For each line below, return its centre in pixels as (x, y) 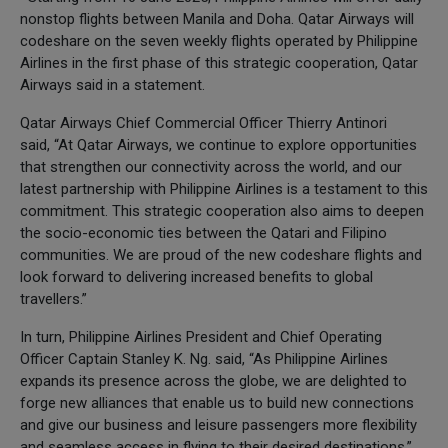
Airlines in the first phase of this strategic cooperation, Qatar (219, 62)
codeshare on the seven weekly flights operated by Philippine (219, 40)
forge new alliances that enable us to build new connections (217, 402)
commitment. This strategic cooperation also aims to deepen (222, 210)
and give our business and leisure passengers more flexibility (218, 424)
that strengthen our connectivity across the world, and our (211, 166)
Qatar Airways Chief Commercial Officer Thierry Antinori (203, 122)
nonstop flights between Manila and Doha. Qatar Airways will (217, 18)
